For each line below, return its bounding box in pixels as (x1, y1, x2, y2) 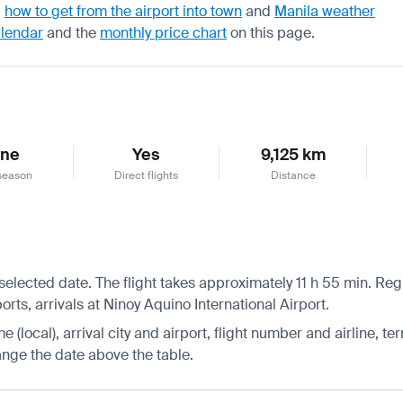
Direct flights (114, 167, 179, 183)
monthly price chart (100, 22, 227, 42)
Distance (270, 167, 316, 183)
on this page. (227, 22, 315, 42)
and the (43, 22, 100, 42)
